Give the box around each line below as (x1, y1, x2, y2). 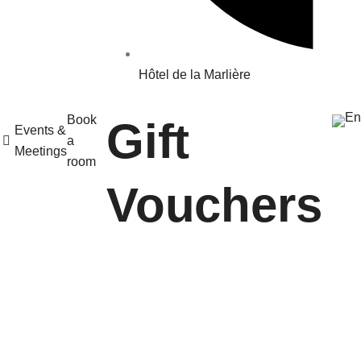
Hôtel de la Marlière (139, 68, 251, 81)
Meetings (15, 144, 67, 158)
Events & (15, 123, 66, 137)
